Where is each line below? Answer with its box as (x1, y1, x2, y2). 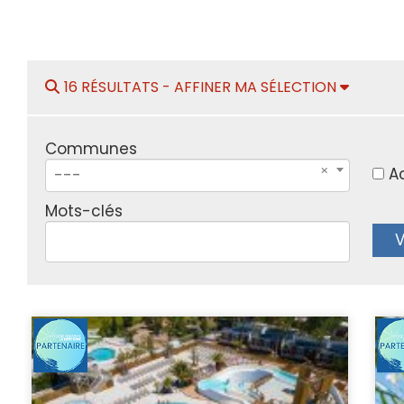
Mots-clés (44, 199, 123, 222)
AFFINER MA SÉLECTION (173, 76, 340, 97)
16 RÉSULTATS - (63, 76, 174, 97)
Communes (44, 137, 137, 160)
